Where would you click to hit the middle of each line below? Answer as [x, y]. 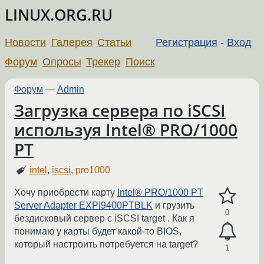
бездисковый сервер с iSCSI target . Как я [104, 219]
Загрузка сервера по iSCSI [120, 110]
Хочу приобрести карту [66, 193]
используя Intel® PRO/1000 [126, 130]
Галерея [72, 42]
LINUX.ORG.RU [59, 15]
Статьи [115, 42]
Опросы [62, 62]
